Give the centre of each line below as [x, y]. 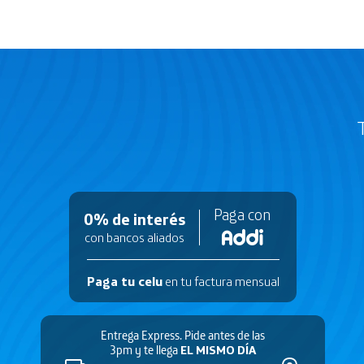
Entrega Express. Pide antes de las [183, 336]
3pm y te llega [145, 350]
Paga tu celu [124, 281]
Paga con [242, 214]
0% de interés [134, 219]
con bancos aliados [134, 237]
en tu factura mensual [221, 281]
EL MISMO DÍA [218, 350]
